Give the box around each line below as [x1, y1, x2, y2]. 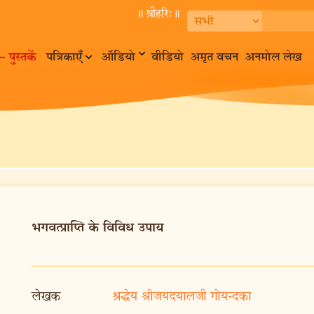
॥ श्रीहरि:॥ [135, 8, 179, 20]
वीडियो [151, 52, 184, 63]
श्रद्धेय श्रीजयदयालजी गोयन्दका [112, 290, 252, 303]
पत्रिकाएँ [46, 52, 82, 63]
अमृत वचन [191, 52, 238, 63]
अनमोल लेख [245, 52, 301, 63]
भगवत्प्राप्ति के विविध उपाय [32, 222, 164, 234]
